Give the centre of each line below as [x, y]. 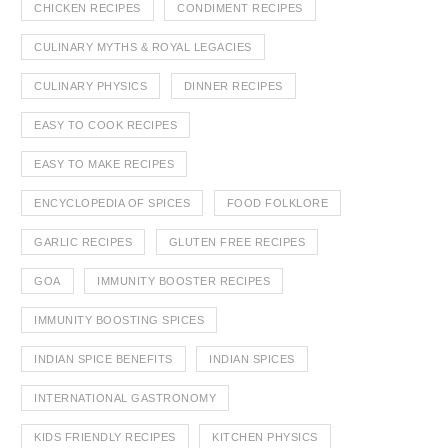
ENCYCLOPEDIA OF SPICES [112, 203]
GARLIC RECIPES [83, 242]
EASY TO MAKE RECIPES [104, 164]
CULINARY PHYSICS [90, 86]
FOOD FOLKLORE [277, 203]
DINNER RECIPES [233, 86]
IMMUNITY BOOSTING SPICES [119, 320]
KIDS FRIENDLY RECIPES [105, 437]
